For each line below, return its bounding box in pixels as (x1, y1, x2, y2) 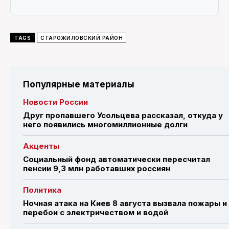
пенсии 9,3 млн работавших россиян (23, 163, 170, 173)
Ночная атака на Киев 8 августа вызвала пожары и (23, 198, 227, 208)
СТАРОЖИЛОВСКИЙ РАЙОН (40, 34, 123, 41)
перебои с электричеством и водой (23, 207, 170, 217)
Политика (23, 185, 61, 195)
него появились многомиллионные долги (23, 119, 188, 129)
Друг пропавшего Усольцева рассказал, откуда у (23, 110, 223, 120)
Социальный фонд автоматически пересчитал (23, 154, 210, 164)
